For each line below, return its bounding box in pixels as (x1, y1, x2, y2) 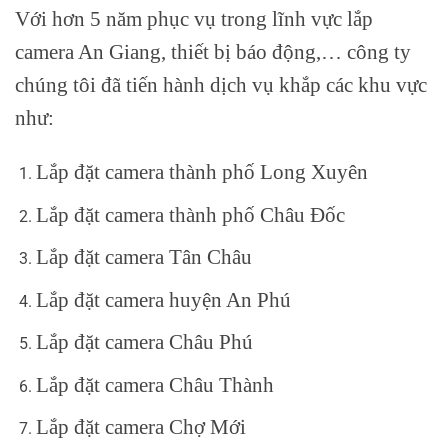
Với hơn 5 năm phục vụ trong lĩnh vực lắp (15, 7, 373, 31)
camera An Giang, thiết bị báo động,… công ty (15, 40, 411, 64)
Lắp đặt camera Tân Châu (35, 245, 252, 269)
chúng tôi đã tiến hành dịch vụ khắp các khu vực (15, 73, 427, 97)
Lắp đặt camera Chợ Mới (35, 415, 246, 439)
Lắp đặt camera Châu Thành (35, 372, 274, 396)
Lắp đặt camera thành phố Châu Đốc (35, 202, 345, 226)
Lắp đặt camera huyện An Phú (35, 287, 291, 311)
